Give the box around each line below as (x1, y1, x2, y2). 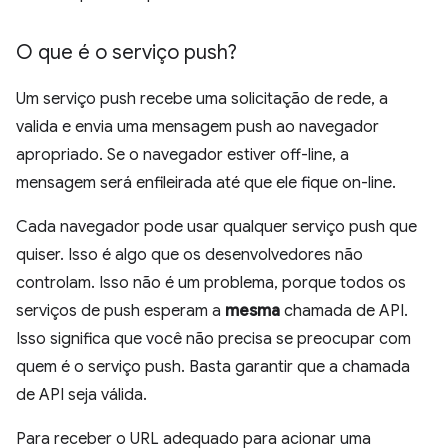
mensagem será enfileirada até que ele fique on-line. (16, 172, 396, 193)
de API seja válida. (16, 384, 147, 405)
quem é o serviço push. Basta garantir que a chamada (16, 356, 410, 377)
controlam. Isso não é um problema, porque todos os (16, 272, 406, 293)
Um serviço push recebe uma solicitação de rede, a (16, 88, 388, 109)
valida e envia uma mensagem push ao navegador (16, 116, 379, 137)
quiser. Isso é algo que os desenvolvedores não (16, 244, 363, 265)
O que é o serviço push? (16, 39, 237, 65)
